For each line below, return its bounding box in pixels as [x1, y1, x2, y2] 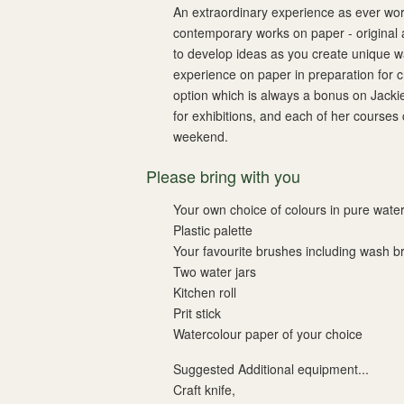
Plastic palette [173, 221, 252, 239]
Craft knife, [173, 381, 235, 399]
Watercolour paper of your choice [173, 325, 363, 343]
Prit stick [173, 304, 221, 322]
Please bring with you [146, 164, 300, 188]
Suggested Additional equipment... [173, 360, 369, 378]
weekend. [173, 127, 228, 145]
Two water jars [173, 262, 256, 280]
